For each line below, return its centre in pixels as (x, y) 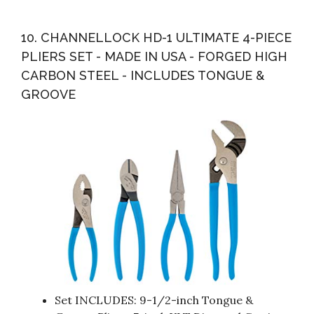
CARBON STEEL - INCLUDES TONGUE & (143, 75)
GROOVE (48, 94)
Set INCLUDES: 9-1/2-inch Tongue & (154, 300)
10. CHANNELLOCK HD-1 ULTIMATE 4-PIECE (156, 37)
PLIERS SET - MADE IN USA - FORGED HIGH (154, 56)
